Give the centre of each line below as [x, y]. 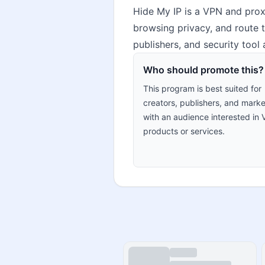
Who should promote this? [203, 70]
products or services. [184, 131]
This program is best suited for [202, 88]
